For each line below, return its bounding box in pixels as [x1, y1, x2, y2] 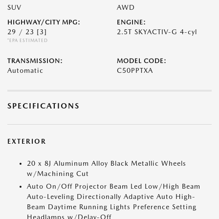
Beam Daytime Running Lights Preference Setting [27, 203, 197, 211]
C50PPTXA [117, 66, 153, 74]
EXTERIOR [7, 137, 46, 145]
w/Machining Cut [27, 170, 89, 177]
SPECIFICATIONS [7, 101, 80, 110]
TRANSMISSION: [7, 57, 63, 65]
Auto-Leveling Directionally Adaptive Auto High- [27, 193, 196, 200]
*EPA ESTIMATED [7, 38, 48, 43]
